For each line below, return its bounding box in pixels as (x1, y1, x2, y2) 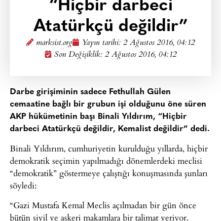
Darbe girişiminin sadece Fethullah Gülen (10, 88, 171, 96)
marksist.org (36, 37, 72, 50)
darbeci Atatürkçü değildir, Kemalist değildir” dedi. (10, 125, 210, 133)
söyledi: (10, 179, 37, 192)
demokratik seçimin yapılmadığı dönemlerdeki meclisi (10, 154, 202, 167)
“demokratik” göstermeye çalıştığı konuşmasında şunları (10, 167, 208, 180)
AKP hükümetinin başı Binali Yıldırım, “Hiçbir (10, 112, 187, 121)
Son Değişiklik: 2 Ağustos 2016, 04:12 (54, 48, 177, 62)
